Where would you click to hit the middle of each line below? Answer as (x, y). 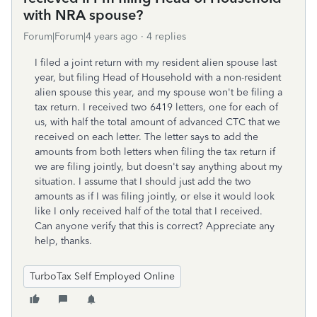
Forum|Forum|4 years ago (81, 36)
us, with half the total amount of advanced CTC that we (157, 122)
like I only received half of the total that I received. (149, 211)
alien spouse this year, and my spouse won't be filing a (158, 92)
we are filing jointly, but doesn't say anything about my (158, 167)
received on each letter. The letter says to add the (146, 137)
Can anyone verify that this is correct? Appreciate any (155, 226)
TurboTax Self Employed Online (102, 276)
